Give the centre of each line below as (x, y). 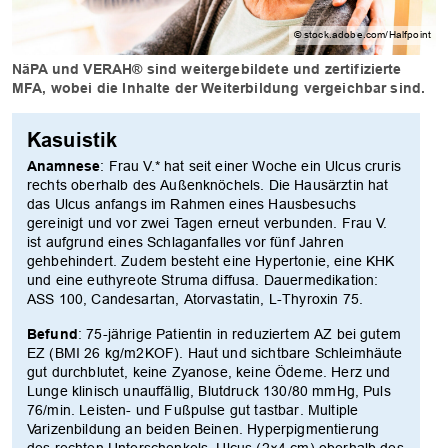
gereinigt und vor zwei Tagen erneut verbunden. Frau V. (207, 222)
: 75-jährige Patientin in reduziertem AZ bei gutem (239, 333)
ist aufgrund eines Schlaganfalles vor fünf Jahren (185, 241)
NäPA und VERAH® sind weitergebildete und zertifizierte (207, 68)
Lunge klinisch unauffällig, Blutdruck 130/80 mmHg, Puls (209, 390)
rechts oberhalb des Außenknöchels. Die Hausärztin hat (208, 184)
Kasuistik (72, 139)
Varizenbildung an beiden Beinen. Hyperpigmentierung (203, 428)
